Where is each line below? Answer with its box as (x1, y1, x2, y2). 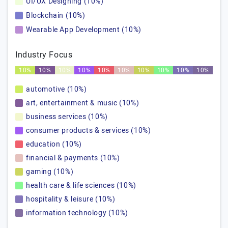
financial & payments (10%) (26, 153, 120, 163)
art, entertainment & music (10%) (26, 98, 139, 108)
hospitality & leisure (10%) (26, 194, 116, 205)
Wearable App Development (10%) (26, 24, 141, 35)
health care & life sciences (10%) (26, 180, 136, 191)
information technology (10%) (26, 208, 128, 218)
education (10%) (26, 139, 82, 150)
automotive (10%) (26, 84, 87, 95)
